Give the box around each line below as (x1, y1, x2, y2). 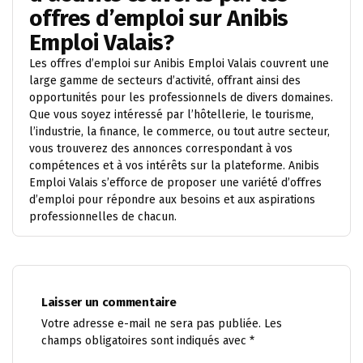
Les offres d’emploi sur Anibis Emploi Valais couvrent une (29, 57, 329, 70)
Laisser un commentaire (41, 295, 177, 310)
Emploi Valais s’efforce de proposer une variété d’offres (29, 176, 322, 190)
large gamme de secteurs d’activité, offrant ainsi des (29, 74, 301, 88)
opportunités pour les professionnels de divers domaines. (29, 91, 333, 105)
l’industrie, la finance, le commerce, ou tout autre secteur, (29, 125, 330, 139)
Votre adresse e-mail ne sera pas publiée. (41, 317, 261, 331)
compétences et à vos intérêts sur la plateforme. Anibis (29, 159, 319, 173)
